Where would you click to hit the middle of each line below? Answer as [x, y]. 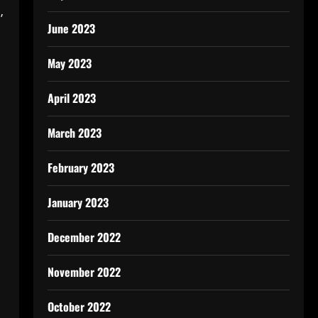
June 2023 [71, 28]
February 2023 [81, 168]
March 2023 [74, 133]
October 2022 [79, 307]
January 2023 [78, 202]
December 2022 [84, 237]
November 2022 [84, 272]
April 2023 [71, 98]
